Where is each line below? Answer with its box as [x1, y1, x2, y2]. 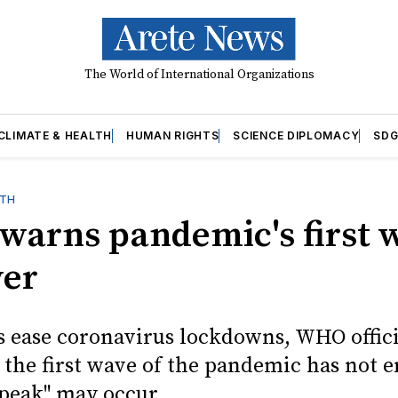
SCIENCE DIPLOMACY [233, 128, 360, 142]
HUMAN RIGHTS [125, 128, 219, 142]
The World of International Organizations [84, 66, 314, 83]
